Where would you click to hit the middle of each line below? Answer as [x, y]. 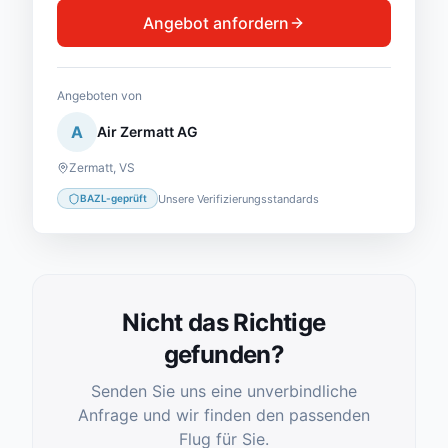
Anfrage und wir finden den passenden [224, 415]
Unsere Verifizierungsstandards [238, 198]
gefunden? [224, 354]
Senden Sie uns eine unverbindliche [224, 391]
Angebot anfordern [216, 23]
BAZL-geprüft [113, 198]
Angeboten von [99, 95]
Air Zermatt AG [147, 131]
